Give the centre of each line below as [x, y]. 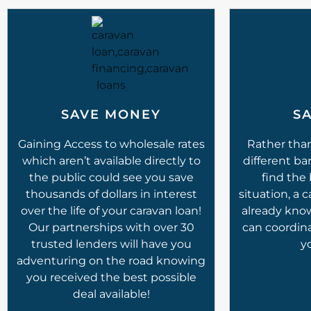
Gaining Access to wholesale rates [111, 144]
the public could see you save [111, 177]
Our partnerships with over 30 [111, 227]
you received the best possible [111, 277]
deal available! [111, 294]
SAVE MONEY [111, 114]
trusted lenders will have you [111, 244]
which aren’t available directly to [111, 160]
